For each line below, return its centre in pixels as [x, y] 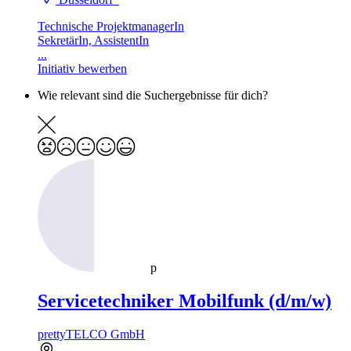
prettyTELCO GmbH [91, 335]
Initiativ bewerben [82, 69]
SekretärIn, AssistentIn [93, 41]
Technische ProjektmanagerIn [111, 27]
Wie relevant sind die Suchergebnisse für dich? [153, 96]
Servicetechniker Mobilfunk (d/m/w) [185, 301]
